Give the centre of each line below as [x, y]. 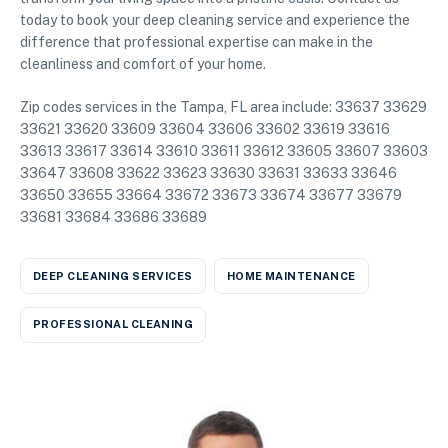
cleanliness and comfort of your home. [143, 64]
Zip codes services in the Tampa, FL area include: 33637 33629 [223, 107]
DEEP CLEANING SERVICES [113, 275]
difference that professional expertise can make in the [196, 42]
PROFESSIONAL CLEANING [113, 324]
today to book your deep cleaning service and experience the [215, 20]
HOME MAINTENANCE [291, 275]
